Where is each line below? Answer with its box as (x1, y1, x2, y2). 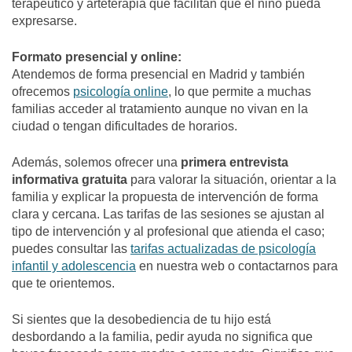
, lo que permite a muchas (168, 83, 311, 99)
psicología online (73, 83, 168, 99)
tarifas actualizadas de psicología (130, 240, 316, 256)
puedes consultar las (12, 240, 130, 256)
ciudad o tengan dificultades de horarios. (12, 118, 237, 134)
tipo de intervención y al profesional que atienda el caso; (12, 223, 324, 239)
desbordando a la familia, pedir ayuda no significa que (12, 328, 313, 344)
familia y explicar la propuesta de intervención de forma (12, 189, 318, 204)
